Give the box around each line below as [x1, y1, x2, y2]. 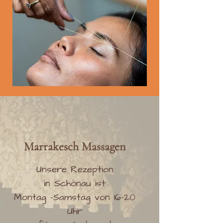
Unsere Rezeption [36, 163, 113, 177]
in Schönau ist [44, 177, 106, 191]
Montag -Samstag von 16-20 [14, 191, 135, 205]
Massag [82, 139, 114, 154]
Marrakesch [24, 139, 82, 154]
